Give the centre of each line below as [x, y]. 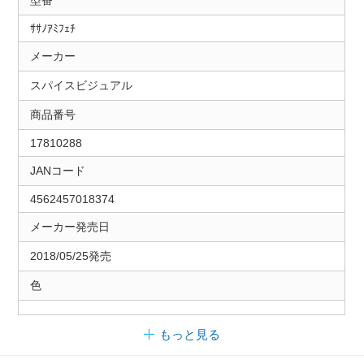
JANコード [57, 170]
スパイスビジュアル [81, 85]
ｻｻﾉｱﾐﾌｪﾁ [52, 28]
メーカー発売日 [69, 226]
